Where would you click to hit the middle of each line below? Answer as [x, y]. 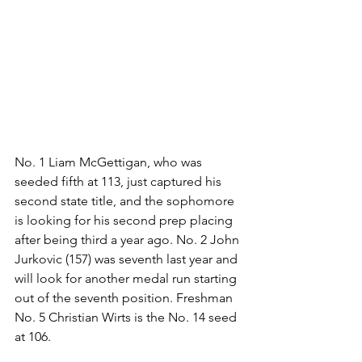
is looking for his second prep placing [125, 221]
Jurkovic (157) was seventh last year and [128, 259]
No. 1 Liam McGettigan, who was [110, 162]
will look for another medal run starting [127, 279]
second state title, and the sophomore [126, 201]
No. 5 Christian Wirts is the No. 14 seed [127, 318]
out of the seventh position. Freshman [125, 298]
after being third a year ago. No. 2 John [128, 240]
